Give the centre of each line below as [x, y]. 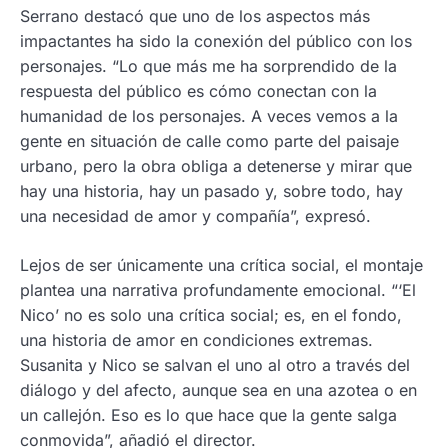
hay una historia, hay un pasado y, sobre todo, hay [211, 191]
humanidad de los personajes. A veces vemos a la [209, 116]
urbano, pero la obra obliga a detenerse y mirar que [216, 166]
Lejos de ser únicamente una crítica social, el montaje [221, 265]
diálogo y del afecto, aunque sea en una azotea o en [218, 390]
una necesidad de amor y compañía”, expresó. [195, 216]
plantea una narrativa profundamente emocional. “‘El [218, 290]
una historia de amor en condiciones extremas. [196, 340]
